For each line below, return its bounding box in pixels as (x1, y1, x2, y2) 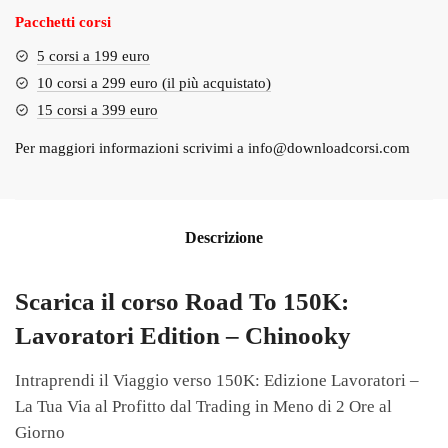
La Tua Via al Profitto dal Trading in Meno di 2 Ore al (15, 396, 392, 416)
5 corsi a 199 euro (37, 47, 150, 64)
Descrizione (185, 229, 263, 247)
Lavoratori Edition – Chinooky (15, 322, 351, 350)
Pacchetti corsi (15, 13, 111, 30)
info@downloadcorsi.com (248, 139, 410, 156)
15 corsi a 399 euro (37, 101, 158, 118)
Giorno (15, 422, 65, 442)
